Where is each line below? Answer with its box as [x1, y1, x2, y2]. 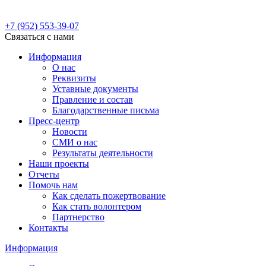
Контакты [28, 223, 68, 233]
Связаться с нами [5, 31, 74, 42]
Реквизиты [52, 73, 96, 83]
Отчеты [28, 169, 59, 179]
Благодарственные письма [52, 105, 159, 115]
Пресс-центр [28, 116, 80, 126]
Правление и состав [52, 94, 133, 104]
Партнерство [52, 212, 104, 222]
